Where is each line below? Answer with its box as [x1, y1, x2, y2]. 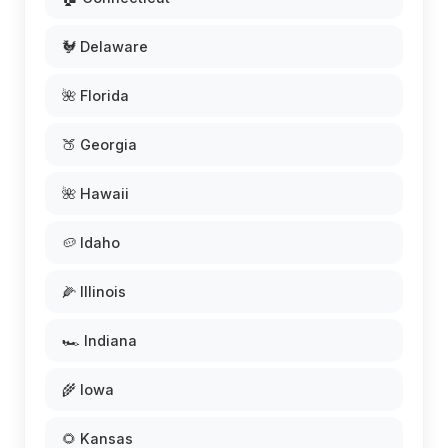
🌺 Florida [62, 87, 129, 105]
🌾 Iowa [62, 381, 114, 399]
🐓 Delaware [62, 38, 148, 56]
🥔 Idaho [62, 234, 120, 252]
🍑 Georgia [62, 136, 137, 154]
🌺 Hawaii [62, 185, 129, 203]
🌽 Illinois [62, 283, 126, 301]
